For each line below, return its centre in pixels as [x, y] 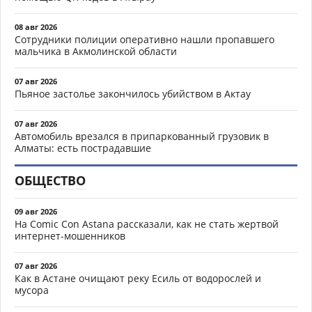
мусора [32, 290]
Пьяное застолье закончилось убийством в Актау [133, 93]
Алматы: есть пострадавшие [83, 148]
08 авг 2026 [36, 26]
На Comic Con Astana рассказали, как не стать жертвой [147, 224]
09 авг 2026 [36, 211]
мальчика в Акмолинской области [96, 51]
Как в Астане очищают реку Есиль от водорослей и [138, 278]
